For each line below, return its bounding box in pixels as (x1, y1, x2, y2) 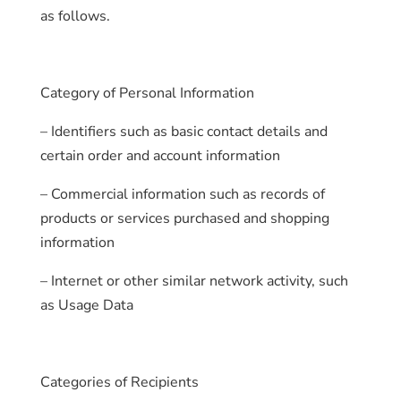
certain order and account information (39, 146, 280, 166)
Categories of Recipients (39, 372, 199, 392)
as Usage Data (39, 295, 133, 315)
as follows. (39, 6, 110, 26)
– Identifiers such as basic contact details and (39, 122, 328, 141)
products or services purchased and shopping (39, 209, 329, 228)
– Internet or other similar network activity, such (39, 271, 348, 291)
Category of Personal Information (39, 83, 254, 103)
